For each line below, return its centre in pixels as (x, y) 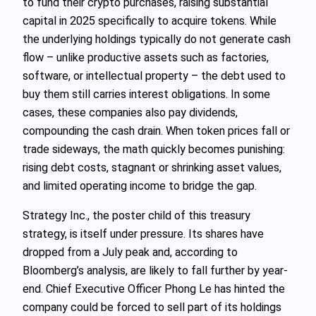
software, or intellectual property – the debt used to (154, 75)
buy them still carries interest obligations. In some (146, 94)
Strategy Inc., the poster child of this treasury (136, 215)
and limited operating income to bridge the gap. (140, 186)
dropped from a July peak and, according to (130, 252)
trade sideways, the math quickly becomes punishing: (154, 149)
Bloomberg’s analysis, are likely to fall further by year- (155, 270)
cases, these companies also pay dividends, (130, 112)
